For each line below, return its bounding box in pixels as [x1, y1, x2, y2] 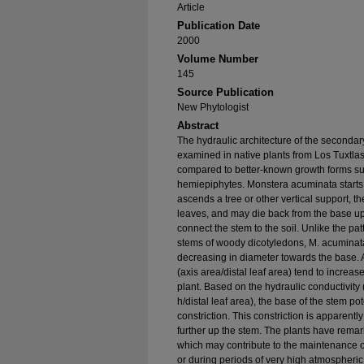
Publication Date [177, 19, 260, 32]
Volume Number [177, 52, 258, 65]
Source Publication [177, 85, 274, 98]
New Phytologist [177, 101, 249, 113]
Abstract [177, 119, 219, 132]
